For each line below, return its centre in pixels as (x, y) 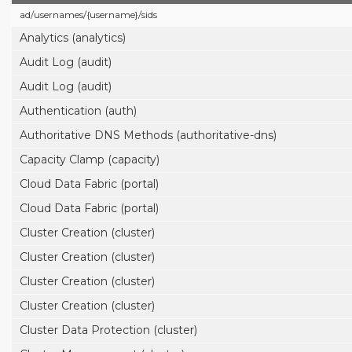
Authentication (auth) (78, 111)
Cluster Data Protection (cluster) (108, 330)
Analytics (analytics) (73, 38)
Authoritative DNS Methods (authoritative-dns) (148, 135)
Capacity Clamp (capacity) (90, 159)
